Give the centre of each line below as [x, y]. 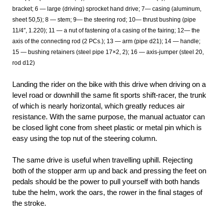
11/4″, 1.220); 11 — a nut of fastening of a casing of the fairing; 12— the [106, 31]
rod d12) [24, 63]
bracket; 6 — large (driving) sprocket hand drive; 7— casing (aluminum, [107, 9]
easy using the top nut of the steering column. [85, 138]
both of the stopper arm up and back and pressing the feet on [109, 171]
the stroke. [29, 203]
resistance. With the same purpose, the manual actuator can [109, 116]
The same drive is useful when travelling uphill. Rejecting [102, 160]
